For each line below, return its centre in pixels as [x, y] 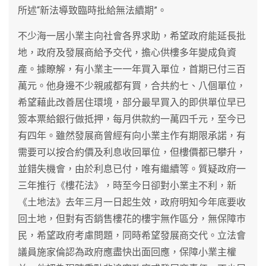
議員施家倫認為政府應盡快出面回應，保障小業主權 [127, 252]
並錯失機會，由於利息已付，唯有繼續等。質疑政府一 [132, 169]
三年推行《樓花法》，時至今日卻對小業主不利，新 [127, 185]
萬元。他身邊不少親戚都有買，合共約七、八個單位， [132, 85]
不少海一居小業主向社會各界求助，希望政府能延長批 [132, 36]
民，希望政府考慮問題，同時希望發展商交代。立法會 [132, 235]
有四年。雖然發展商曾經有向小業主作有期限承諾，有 [132, 135]
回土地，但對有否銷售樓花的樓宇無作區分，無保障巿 [132, 218]
